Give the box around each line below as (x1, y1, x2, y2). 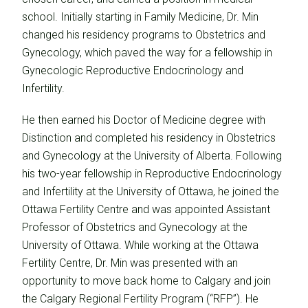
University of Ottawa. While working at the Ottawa (22, 239, 258, 252)
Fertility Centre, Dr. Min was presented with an (22, 256, 238, 269)
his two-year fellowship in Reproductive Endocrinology (22, 167, 282, 180)
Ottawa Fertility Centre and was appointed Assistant (22, 203, 270, 216)
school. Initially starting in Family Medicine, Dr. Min (22, 10, 258, 23)
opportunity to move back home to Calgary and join (22, 274, 271, 287)
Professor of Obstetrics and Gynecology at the (22, 221, 247, 234)
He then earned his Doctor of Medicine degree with (22, 113, 265, 126)
